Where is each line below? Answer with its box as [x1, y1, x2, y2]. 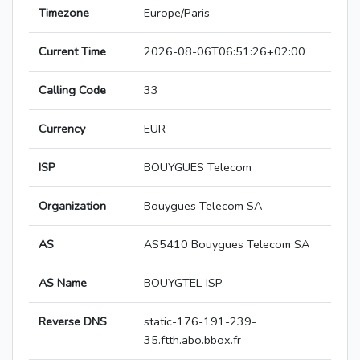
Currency [39, 121, 85, 137]
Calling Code [39, 82, 106, 99]
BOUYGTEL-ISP [144, 275, 223, 292]
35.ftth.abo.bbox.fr [144, 332, 241, 349]
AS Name [39, 275, 87, 292]
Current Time [39, 43, 106, 60]
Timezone [39, 5, 89, 22]
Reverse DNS [39, 313, 107, 330]
